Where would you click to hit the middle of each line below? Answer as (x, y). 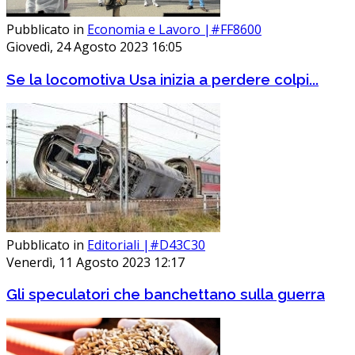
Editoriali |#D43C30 (146, 244)
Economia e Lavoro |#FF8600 (174, 30)
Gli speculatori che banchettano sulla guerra (166, 294)
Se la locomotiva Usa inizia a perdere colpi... (162, 79)
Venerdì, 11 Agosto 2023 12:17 (95, 262)
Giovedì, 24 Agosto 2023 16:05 (94, 47)
